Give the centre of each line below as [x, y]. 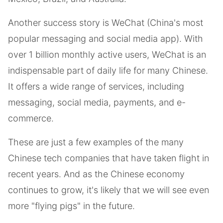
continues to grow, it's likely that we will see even [109, 190]
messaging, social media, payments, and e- [97, 102]
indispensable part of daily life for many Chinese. [108, 70]
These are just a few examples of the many [96, 142]
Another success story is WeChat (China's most [106, 22]
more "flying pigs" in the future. [71, 206]
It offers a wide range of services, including [96, 86]
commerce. [31, 118]
